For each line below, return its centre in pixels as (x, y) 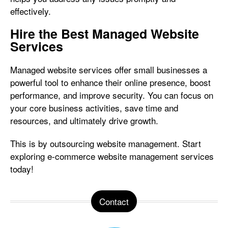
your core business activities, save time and (94, 108)
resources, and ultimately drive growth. (84, 120)
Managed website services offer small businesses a (109, 69)
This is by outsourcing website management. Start (106, 143)
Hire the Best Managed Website (105, 34)
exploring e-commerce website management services (112, 156)
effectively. (31, 11)
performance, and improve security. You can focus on (112, 95)
